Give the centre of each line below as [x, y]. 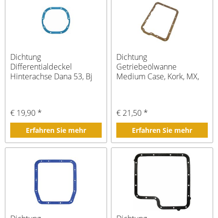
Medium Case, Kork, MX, [158, 77]
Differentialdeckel [41, 67]
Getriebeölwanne [147, 67]
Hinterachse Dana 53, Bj [52, 77]
